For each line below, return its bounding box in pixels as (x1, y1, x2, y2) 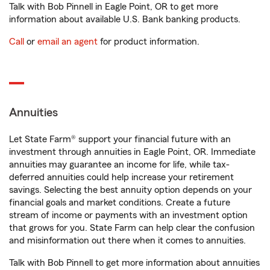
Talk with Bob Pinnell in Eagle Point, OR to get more (9, 2, 218, 12)
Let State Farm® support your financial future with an (9, 134, 231, 145)
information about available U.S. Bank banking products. (9, 14, 240, 25)
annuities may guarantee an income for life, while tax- (9, 160, 230, 170)
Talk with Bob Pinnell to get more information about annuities (9, 258, 260, 268)
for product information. (98, 37, 199, 47)
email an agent (37, 37, 98, 47)
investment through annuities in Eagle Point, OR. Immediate (9, 147, 256, 157)
